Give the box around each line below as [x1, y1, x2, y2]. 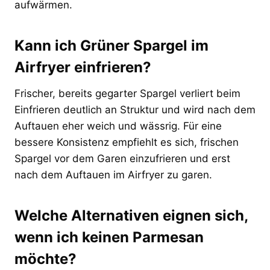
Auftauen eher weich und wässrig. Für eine [14, 119, 222, 132]
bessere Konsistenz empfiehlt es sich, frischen [14, 136, 239, 148]
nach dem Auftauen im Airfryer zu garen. [14, 168, 212, 181]
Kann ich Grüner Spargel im [14, 36, 209, 54]
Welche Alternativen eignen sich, [14, 206, 248, 224]
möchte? [14, 250, 77, 268]
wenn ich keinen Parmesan [14, 228, 204, 246]
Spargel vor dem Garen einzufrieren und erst [14, 152, 230, 165]
